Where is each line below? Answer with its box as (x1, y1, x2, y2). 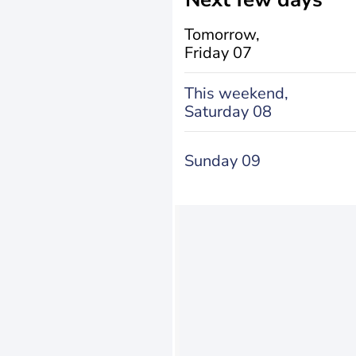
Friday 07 (184, 41, 252, 64)
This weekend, (184, 82, 288, 104)
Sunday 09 (184, 150, 261, 172)
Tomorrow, (184, 23, 260, 45)
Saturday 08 (184, 100, 272, 122)
